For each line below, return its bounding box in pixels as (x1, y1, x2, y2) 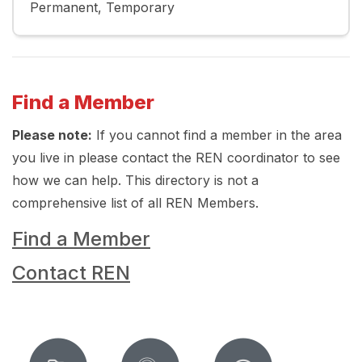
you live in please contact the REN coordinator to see (12, 149, 340, 166)
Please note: (12, 127, 92, 144)
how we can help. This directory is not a (12, 172, 259, 189)
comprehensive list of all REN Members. (12, 195, 259, 212)
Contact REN (12, 261, 130, 285)
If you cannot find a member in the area (92, 127, 342, 144)
